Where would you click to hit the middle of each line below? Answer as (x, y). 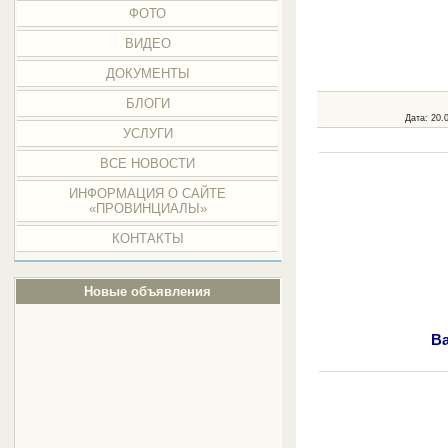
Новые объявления (148, 291)
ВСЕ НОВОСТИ (148, 163)
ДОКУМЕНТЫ (147, 73)
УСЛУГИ (147, 133)
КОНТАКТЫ (147, 238)
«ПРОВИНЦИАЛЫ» (147, 208)
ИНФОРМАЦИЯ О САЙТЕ (148, 193)
